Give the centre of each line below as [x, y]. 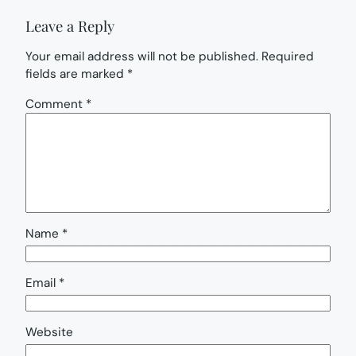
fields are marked [76, 74]
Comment [56, 104]
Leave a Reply [70, 26]
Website [49, 333]
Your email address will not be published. [142, 57]
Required [288, 57]
